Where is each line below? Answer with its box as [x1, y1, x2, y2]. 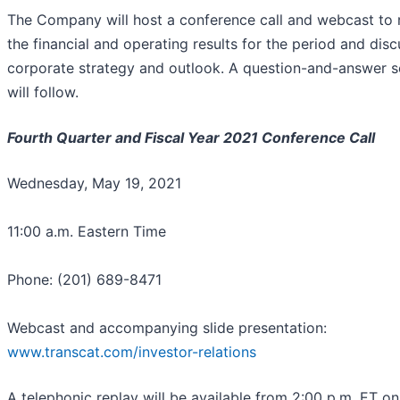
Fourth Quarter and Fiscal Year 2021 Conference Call [7, 128, 375, 146]
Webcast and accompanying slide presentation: [7, 318, 327, 337]
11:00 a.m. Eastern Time [7, 221, 166, 240]
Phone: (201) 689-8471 [7, 270, 162, 288]
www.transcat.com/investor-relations [7, 342, 256, 361]
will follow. [7, 82, 79, 101]
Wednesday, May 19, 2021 [7, 173, 181, 192]
